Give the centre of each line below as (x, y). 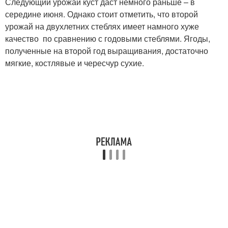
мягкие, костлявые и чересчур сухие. (75, 63)
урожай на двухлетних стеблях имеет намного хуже (102, 26)
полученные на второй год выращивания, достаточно (107, 51)
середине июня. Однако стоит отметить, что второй (102, 14)
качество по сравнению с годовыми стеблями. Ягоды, (108, 39)
